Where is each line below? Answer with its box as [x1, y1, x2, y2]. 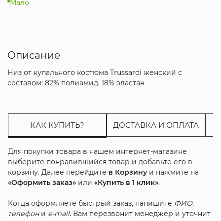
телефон [7, 209, 39, 218]
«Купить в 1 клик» [94, 178, 158, 187]
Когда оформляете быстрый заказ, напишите [7, 198, 174, 208]
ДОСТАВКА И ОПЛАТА [112, 120, 199, 130]
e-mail [47, 209, 70, 218]
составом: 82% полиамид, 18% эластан [7, 78, 145, 87]
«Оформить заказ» [7, 178, 76, 187]
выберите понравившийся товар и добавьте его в [7, 157, 192, 166]
